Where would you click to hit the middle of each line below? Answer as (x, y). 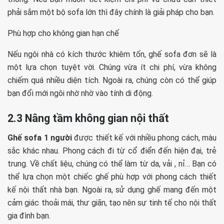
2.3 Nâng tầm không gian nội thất (88, 118)
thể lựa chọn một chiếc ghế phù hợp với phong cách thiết (112, 176)
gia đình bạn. (29, 215)
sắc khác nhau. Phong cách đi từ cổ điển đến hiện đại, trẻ (112, 150)
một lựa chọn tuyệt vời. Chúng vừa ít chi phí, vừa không (112, 67)
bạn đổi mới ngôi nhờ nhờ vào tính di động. (80, 93)
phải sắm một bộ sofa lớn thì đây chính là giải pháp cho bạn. (111, 12)
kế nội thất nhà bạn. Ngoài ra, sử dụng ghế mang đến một (112, 189)
